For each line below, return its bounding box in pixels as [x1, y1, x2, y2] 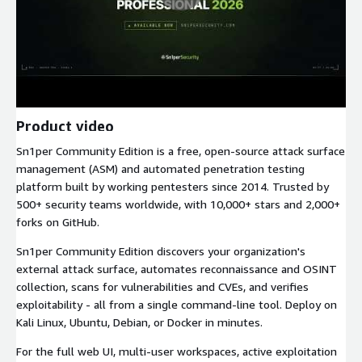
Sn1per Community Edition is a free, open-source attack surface [16, 143, 345, 158]
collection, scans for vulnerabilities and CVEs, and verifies [16, 279, 309, 293]
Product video [16, 116, 114, 135]
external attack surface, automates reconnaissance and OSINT [16, 261, 337, 276]
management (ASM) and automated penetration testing [16, 161, 305, 175]
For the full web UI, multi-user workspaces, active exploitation [16, 343, 337, 358]
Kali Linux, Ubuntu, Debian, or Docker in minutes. [16, 314, 263, 329]
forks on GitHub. [16, 214, 99, 229]
